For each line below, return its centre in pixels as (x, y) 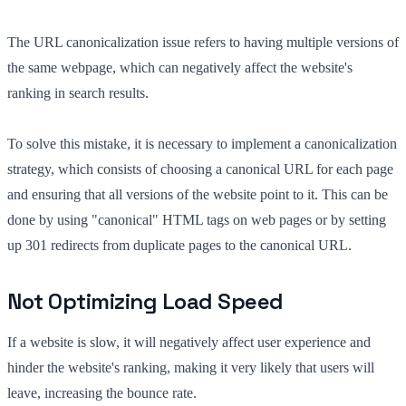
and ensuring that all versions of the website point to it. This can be (198, 194)
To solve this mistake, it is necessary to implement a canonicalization (202, 143)
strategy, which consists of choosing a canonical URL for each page (200, 169)
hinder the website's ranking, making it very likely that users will (191, 367)
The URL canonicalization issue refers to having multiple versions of (203, 42)
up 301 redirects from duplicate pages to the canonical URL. (179, 245)
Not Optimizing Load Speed (145, 301)
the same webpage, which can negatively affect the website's (180, 67)
